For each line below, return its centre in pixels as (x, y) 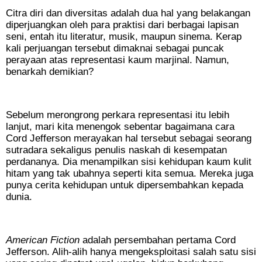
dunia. (19, 197)
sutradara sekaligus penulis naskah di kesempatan (116, 150)
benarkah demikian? (50, 72)
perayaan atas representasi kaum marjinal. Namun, (118, 60)
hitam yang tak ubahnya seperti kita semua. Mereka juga (130, 174)
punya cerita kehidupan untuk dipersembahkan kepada (125, 185)
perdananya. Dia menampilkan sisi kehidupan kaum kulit (129, 162)
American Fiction (44, 240)
